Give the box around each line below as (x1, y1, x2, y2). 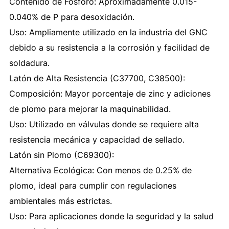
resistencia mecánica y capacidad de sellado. (9, 134, 185, 145)
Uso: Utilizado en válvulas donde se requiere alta (9, 119, 199, 129)
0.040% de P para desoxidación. (9, 11, 134, 22)
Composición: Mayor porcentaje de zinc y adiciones (9, 88, 211, 99)
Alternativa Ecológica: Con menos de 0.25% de (9, 165, 192, 175)
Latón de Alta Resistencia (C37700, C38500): (9, 73, 185, 83)
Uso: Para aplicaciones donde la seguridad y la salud (9, 211, 214, 221)
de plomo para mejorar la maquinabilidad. (9, 103, 171, 114)
